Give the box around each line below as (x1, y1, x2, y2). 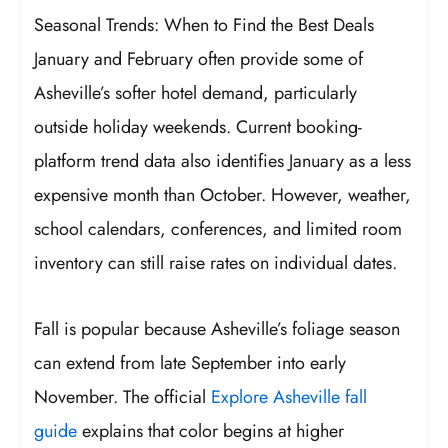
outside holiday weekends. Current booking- (34, 114, 363, 141)
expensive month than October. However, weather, (34, 182, 412, 209)
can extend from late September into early (34, 349, 347, 376)
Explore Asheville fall (211, 383, 368, 410)
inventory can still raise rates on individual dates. (34, 250, 398, 277)
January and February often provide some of (34, 46, 364, 73)
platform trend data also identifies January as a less (34, 148, 412, 175)
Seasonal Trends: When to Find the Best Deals (34, 12, 375, 39)
